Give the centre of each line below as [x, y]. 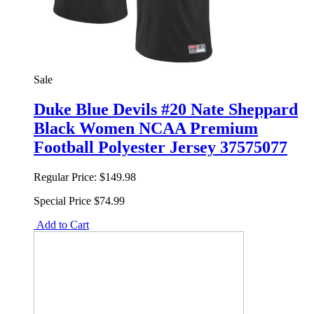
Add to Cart [61, 225]
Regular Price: [65, 177]
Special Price [62, 201]
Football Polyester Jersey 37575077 [161, 148]
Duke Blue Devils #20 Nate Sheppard [166, 110]
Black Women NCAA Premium [146, 129]
